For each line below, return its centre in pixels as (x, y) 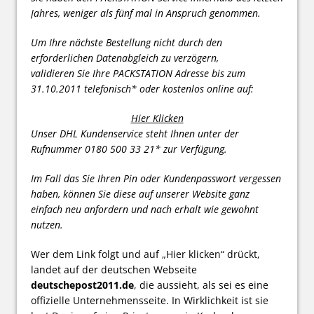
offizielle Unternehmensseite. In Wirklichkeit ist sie (150, 300)
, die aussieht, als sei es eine (201, 285)
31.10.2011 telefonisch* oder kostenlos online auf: (142, 88)
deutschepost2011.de (82, 285)
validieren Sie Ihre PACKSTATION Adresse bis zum (138, 73)
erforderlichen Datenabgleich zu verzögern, (125, 57)
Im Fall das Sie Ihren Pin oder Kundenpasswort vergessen (156, 178)
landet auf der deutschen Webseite (114, 269)
